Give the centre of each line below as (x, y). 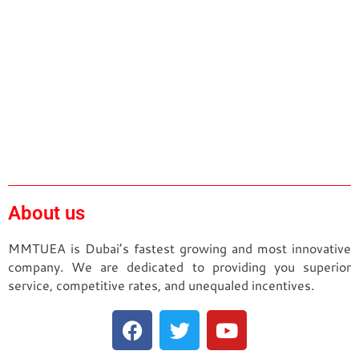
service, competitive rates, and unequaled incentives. (161, 285)
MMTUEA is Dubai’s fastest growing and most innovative (179, 248)
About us (46, 214)
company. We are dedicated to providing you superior (179, 267)
